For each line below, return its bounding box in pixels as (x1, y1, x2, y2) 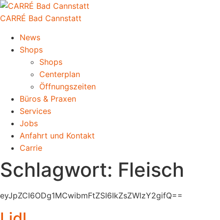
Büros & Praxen (20, 94, 76, 104)
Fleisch (118, 158, 184, 182)
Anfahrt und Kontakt (20, 131, 95, 141)
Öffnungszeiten (39, 82, 96, 92)
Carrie (20, 143, 42, 153)
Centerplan (39, 69, 80, 80)
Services (20, 106, 51, 116)
